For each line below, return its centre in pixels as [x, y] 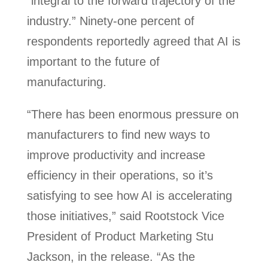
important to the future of [93, 62]
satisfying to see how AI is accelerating [129, 196]
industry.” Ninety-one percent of [110, 21]
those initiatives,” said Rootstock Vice [125, 216]
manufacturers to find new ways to [118, 135]
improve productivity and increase [116, 155]
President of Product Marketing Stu [120, 236]
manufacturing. [66, 82]
